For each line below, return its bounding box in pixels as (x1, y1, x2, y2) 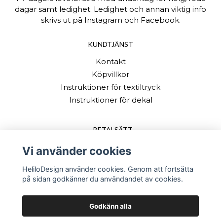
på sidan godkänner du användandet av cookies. (22, 174, 183, 183)
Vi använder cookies (22, 144, 132, 158)
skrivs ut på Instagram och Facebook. (40, 15, 181, 25)
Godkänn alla (89, 202, 132, 210)
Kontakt (95, 56, 126, 66)
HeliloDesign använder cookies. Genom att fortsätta (22, 164, 193, 173)
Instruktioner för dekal (69, 95, 152, 105)
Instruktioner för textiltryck (61, 82, 160, 92)
